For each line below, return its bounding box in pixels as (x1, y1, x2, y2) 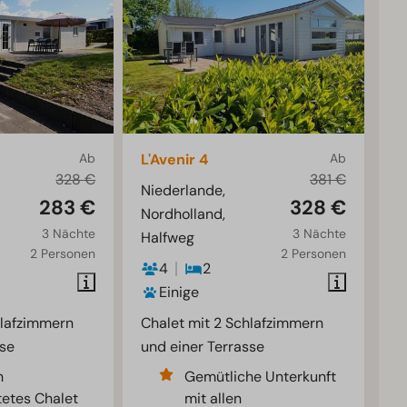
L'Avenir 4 (141, 150, 209, 170)
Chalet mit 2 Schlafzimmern (141, 313, 324, 333)
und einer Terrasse (141, 337, 265, 357)
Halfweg (141, 228, 195, 248)
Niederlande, (141, 181, 226, 201)
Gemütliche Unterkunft (184, 367, 337, 387)
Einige (159, 283, 200, 303)
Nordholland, (141, 204, 226, 224)
